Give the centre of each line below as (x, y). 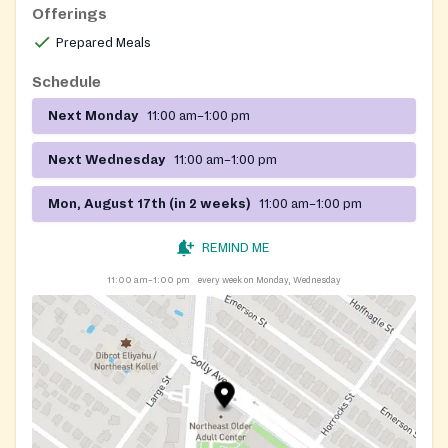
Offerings (69, 13)
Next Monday (93, 115)
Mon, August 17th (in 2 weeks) (149, 203)
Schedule (66, 81)
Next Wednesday (107, 159)
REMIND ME (236, 247)
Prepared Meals (103, 42)
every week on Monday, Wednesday (269, 279)
